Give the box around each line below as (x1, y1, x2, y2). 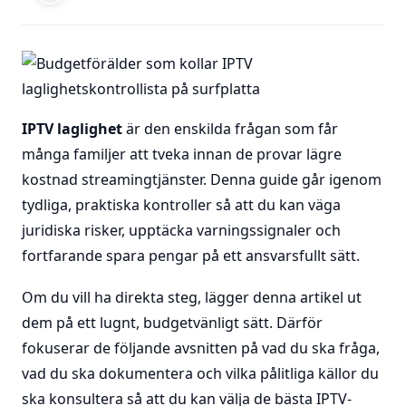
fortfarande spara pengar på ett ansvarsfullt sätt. (22, 246, 360, 266)
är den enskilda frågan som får (122, 119, 338, 139)
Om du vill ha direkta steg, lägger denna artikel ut (22, 287, 362, 307)
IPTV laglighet (22, 119, 122, 139)
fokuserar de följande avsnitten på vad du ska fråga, (22, 338, 380, 358)
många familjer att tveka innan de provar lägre (22, 144, 342, 164)
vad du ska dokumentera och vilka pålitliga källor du (22, 363, 379, 383)
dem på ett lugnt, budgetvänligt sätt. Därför (22, 313, 323, 333)
